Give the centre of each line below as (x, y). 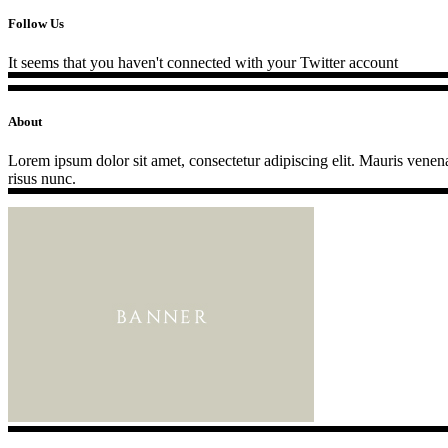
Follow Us (36, 24)
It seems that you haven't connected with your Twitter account (203, 63)
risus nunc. (42, 178)
